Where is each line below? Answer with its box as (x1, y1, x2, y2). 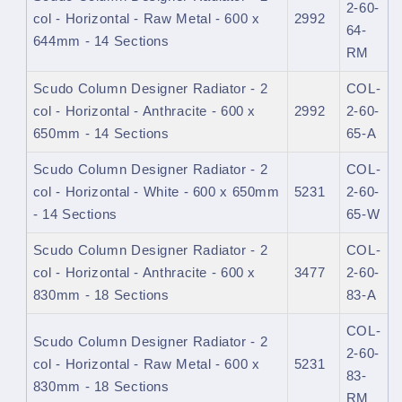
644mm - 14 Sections (32, 34, 170, 49)
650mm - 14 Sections (32, 127, 170, 142)
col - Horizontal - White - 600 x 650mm (32, 185, 280, 200)
